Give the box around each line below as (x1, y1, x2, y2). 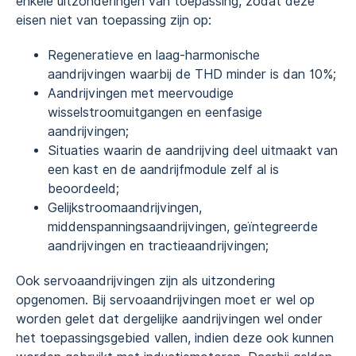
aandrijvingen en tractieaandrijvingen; (48, 238, 269, 253)
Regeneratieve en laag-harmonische (48, 47, 260, 63)
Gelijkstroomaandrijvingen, (48, 199, 202, 215)
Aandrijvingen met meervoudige (48, 85, 234, 101)
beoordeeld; (48, 180, 119, 196)
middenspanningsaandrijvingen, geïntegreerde (48, 219, 318, 234)
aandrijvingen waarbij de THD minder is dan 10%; (48, 66, 336, 82)
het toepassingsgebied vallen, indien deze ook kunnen (16, 330, 334, 346)
